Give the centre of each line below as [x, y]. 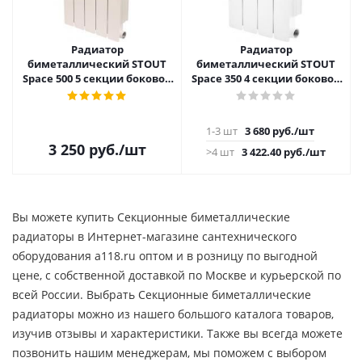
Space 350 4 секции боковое [266, 78]
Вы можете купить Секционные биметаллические [151, 217]
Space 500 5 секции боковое [97, 78]
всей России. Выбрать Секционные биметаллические [162, 295]
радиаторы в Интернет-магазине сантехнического [154, 236]
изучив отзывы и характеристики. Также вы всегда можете [177, 333]
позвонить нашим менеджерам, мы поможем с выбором [169, 353]
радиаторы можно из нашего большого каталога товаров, [173, 314]
